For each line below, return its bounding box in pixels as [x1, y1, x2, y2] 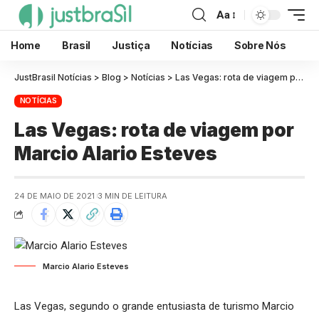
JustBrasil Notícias [14, 72, 92, 83]
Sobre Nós [234, 39, 286, 51]
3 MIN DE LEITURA [97, 190, 167, 201]
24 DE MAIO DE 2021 [14, 190, 95, 201]
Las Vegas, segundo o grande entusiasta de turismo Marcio [14, 299, 294, 313]
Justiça [112, 39, 150, 51]
